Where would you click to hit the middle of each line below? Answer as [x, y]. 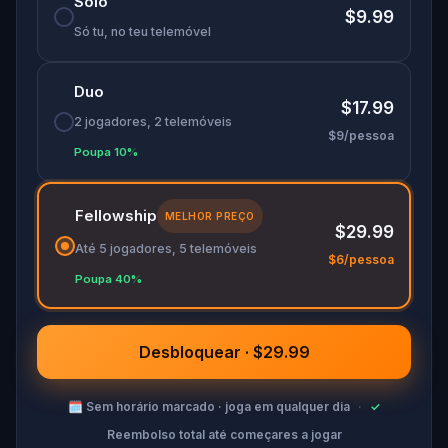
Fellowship [115, 215]
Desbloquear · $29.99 [224, 352]
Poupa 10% [106, 152]
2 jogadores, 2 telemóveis [153, 121]
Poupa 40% [108, 278]
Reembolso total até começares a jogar [224, 434]
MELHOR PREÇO [209, 215]
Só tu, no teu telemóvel [142, 31]
